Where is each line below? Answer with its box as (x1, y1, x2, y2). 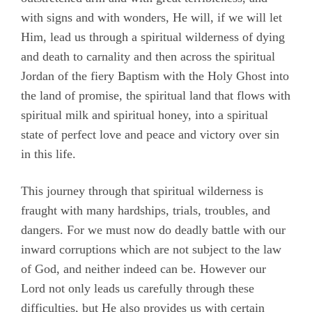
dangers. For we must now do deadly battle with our (21, 223, 286, 237)
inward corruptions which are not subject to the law (21, 242, 281, 257)
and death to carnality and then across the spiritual (21, 49, 275, 64)
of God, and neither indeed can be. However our (21, 262, 266, 276)
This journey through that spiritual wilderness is (21, 184, 263, 198)
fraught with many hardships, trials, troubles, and (21, 203, 270, 218)
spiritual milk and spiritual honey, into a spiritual (21, 108, 268, 123)
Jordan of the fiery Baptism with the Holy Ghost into (21, 69, 289, 84)
